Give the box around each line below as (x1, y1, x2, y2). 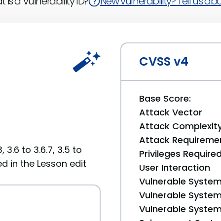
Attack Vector (139, 106, 202, 118)
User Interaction (139, 161, 210, 174)
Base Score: (139, 92, 191, 105)
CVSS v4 (139, 53, 188, 70)
